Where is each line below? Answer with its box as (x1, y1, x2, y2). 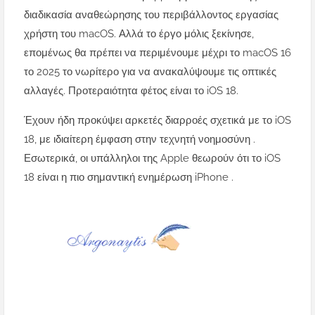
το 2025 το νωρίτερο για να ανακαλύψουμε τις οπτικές (24, 65, 276, 79)
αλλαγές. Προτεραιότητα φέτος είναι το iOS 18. (24, 84, 238, 98)
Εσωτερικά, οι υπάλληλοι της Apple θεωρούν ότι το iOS (24, 152, 281, 165)
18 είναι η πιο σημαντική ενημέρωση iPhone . (24, 171, 233, 184)
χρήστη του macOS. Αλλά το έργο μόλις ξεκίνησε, (24, 27, 254, 41)
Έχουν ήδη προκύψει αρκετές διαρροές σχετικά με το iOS (24, 114, 291, 127)
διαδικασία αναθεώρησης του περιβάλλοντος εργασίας (24, 8, 278, 22)
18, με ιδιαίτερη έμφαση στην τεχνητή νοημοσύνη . (24, 133, 255, 146)
